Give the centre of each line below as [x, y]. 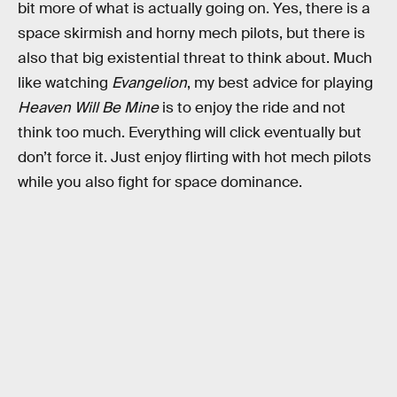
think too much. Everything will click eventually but [190, 133]
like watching [65, 83]
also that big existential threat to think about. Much [195, 58]
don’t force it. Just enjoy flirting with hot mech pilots [195, 158]
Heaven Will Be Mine [88, 108]
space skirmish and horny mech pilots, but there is [191, 34]
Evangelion [149, 83]
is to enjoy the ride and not [252, 108]
